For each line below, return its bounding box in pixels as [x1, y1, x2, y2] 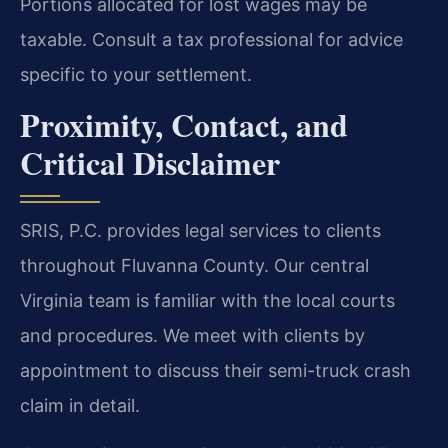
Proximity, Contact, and [20, 100, 348, 148]
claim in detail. [20, 394, 140, 416]
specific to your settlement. [20, 63, 252, 85]
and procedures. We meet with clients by [20, 324, 365, 346]
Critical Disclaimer [20, 138, 280, 186]
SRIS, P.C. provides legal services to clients [20, 219, 381, 241]
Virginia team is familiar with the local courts [20, 289, 395, 311]
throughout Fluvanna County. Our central [20, 254, 369, 276]
